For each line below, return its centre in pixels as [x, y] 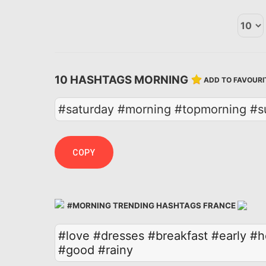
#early [229, 235]
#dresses [119, 235]
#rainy [115, 250]
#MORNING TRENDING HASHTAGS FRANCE [151, 206]
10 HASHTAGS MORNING [123, 80]
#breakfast [178, 235]
